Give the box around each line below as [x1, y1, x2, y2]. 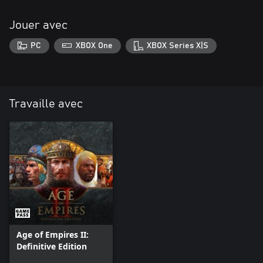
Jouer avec [9, 19, 68, 31]
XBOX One [75, 41, 113, 50]
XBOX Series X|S [147, 41, 209, 50]
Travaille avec [9, 97, 83, 110]
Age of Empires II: [16, 228, 89, 240]
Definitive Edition [16, 240, 87, 252]
